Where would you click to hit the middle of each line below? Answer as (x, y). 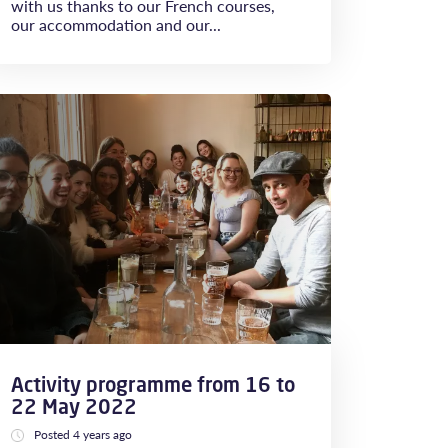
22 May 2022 (74, 406)
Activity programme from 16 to (153, 384)
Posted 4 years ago (83, 434)
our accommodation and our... (116, 24)
